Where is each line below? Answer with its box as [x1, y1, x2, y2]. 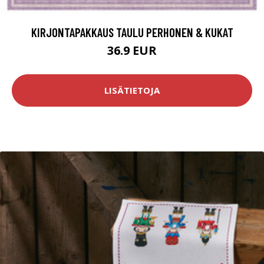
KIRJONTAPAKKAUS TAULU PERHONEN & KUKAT [31, 24, 233, 39]
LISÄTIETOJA [104, 84, 160, 97]
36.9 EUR [107, 42, 157, 58]
